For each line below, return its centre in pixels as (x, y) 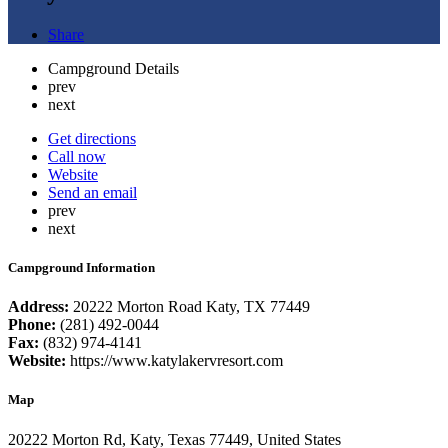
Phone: (34, 325)
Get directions (92, 138)
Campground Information (81, 267)
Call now (77, 156)
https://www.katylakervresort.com (176, 361)
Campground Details (113, 68)
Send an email (92, 192)
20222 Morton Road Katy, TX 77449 (189, 307)
